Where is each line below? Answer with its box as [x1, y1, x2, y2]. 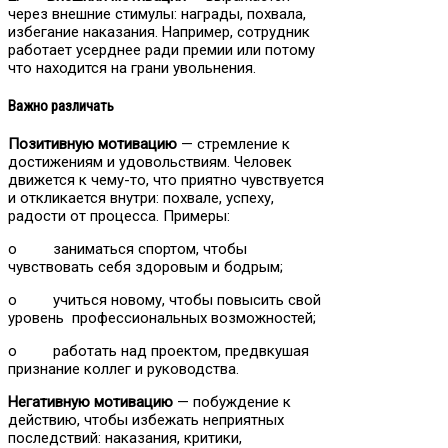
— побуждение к [173, 392, 291, 411]
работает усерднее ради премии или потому [8, 40, 315, 59]
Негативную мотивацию [8, 392, 173, 411]
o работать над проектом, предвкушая [8, 341, 309, 360]
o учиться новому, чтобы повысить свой [8, 290, 321, 309]
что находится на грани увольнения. [8, 58, 256, 77]
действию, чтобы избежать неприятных [8, 410, 284, 429]
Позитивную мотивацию [8, 134, 181, 153]
